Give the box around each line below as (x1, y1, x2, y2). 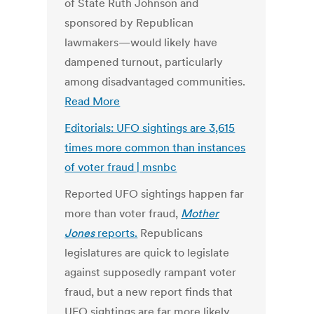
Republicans (137, 226, 203, 240)
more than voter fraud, (64, 206, 182, 221)
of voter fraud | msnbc (64, 160, 177, 175)
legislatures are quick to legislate (64, 245, 230, 260)
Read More (64, 94, 121, 109)
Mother (181, 206, 219, 221)
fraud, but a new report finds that (64, 285, 233, 299)
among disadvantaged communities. (64, 74, 246, 89)
